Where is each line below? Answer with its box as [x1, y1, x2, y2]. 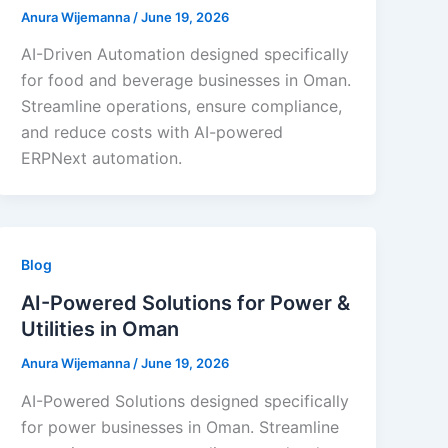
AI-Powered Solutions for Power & [21, 291, 351, 316]
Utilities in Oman [21, 317, 180, 342]
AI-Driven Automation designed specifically [21, 44, 350, 65]
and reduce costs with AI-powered [21, 122, 284, 143]
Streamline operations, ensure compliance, [21, 96, 343, 117]
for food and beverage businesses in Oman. [21, 70, 352, 91]
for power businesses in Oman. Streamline [21, 416, 340, 437]
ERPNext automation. [21, 148, 183, 169]
